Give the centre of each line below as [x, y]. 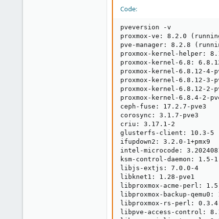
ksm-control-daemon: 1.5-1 [169, 159]
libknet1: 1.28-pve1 [157, 177]
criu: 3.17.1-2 [148, 124]
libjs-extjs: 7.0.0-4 [159, 168]
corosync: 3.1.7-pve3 [159, 115]
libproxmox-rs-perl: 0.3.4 [169, 203]
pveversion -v [146, 27]
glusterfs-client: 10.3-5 [167, 133]
